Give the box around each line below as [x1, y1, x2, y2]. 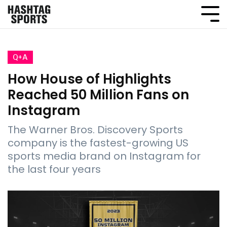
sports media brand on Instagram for [8, 149, 201, 163]
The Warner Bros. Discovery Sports [8, 123, 183, 137]
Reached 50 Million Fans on [8, 86, 189, 104]
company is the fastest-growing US [8, 136, 188, 150]
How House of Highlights [8, 70, 171, 88]
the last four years [8, 162, 101, 176]
